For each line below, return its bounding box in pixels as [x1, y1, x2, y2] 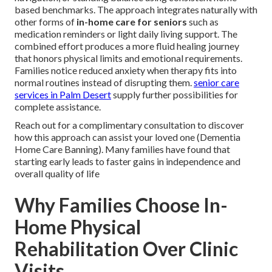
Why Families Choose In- [15, 193, 228, 217]
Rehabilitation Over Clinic [15, 237, 238, 261]
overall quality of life [15, 168, 100, 180]
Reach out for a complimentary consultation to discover [15, 119, 244, 131]
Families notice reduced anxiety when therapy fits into [15, 64, 237, 76]
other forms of [15, 16, 76, 28]
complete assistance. [15, 101, 101, 113]
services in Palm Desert [15, 89, 111, 101]
